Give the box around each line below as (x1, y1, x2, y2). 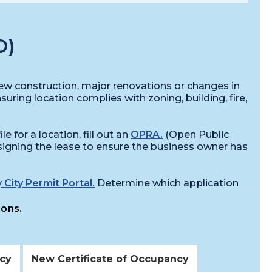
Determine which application (94, 177, 239, 189)
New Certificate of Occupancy (31, 253, 189, 265)
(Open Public (162, 128, 229, 140)
